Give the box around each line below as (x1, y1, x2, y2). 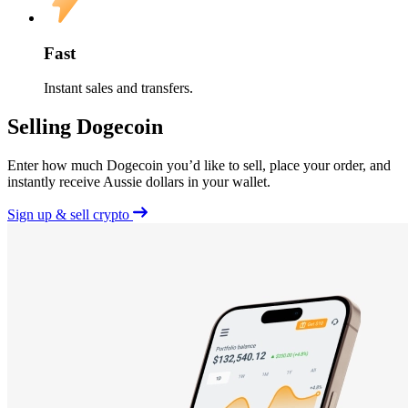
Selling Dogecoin (7, 115, 163, 139)
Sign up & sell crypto (7, 207, 133, 223)
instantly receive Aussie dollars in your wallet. (7, 174, 270, 190)
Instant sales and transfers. (44, 80, 193, 97)
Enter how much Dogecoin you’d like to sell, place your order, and (7, 158, 391, 174)
